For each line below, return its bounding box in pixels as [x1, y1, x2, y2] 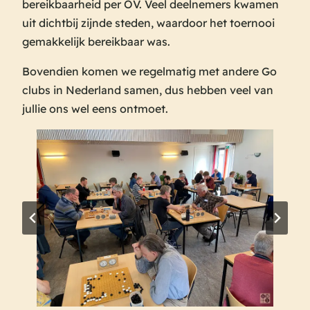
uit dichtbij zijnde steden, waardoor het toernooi [22, 15, 275, 30]
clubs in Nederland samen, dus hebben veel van [22, 82, 273, 97]
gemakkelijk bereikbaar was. [22, 34, 170, 48]
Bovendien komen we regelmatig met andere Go [22, 64, 277, 78]
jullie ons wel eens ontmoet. [22, 101, 168, 116]
